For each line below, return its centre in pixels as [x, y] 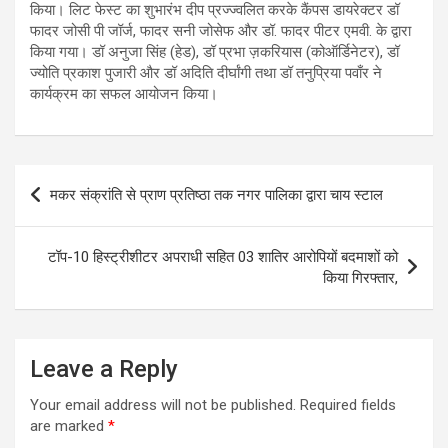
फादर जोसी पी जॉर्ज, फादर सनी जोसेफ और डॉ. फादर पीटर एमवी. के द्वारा [220, 31]
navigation [72, 212]
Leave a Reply [104, 369]
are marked [69, 426]
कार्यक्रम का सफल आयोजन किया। [124, 94]
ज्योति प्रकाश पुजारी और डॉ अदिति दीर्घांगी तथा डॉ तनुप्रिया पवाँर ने [206, 73]
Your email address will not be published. [163, 405]
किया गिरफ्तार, [360, 278]
